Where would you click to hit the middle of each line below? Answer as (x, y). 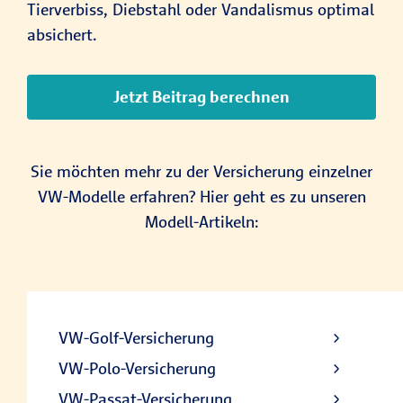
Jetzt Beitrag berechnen (201, 97)
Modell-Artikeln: (201, 222)
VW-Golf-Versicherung (136, 338)
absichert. (62, 35)
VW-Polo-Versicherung (137, 369)
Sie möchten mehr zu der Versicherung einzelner (201, 172)
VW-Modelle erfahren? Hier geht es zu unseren (201, 197)
